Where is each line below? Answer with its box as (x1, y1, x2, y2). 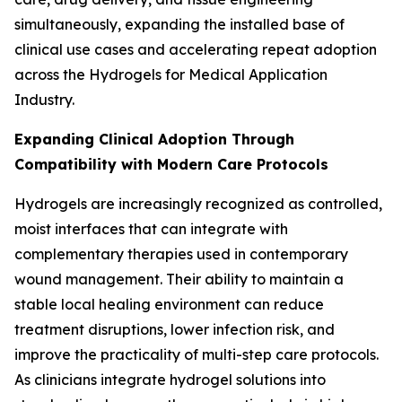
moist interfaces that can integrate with (14, 219, 288, 238)
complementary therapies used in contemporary (14, 244, 348, 263)
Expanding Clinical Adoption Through (14, 129, 294, 148)
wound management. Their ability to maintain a (14, 269, 344, 288)
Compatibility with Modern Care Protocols (14, 154, 328, 173)
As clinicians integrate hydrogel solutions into (14, 370, 326, 389)
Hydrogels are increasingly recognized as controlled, (14, 194, 382, 213)
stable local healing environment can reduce (14, 294, 324, 313)
